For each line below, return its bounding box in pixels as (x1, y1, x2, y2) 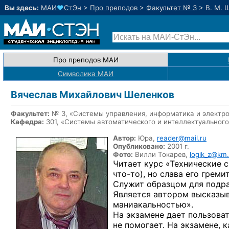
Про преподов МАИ (53, 56, 119, 64)
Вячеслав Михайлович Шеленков (11, 88, 174, 101)
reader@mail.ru (157, 134, 207, 142)
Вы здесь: (5, 4, 39, 12)
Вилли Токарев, (133, 150, 190, 158)
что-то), (113, 169, 145, 179)
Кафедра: (11, 118, 44, 126)
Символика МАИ (58, 70, 113, 78)
